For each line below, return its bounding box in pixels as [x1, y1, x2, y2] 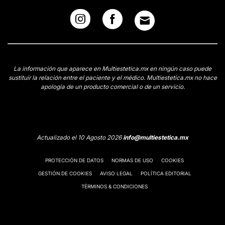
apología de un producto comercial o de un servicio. [40, 83, 185, 90]
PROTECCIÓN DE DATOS [45, 157, 103, 163]
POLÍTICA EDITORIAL [140, 170, 191, 176]
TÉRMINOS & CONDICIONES [81, 183, 148, 189]
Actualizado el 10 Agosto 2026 [37, 134, 123, 141]
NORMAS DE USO [111, 157, 153, 163]
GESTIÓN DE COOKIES [38, 170, 92, 176]
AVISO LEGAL [99, 170, 133, 176]
